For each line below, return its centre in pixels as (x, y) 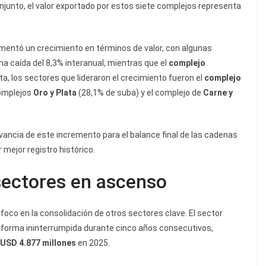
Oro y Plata (55, 93)
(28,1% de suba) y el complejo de (140, 93)
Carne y (218, 93)
